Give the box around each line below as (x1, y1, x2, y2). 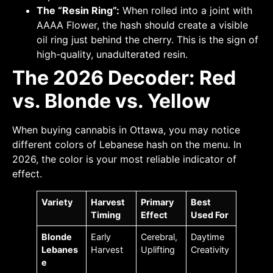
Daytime (191, 232, 225, 243)
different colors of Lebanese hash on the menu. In (12, 138, 241, 151)
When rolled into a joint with (119, 4, 252, 17)
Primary (141, 197, 174, 208)
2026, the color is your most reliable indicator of (12, 153, 236, 166)
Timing (91, 210, 121, 221)
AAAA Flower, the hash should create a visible (37, 19, 248, 32)
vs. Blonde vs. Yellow (12, 89, 210, 113)
